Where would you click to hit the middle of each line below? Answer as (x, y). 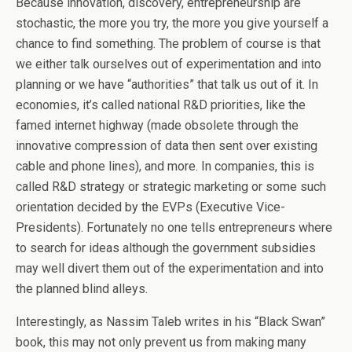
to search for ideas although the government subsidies (166, 247)
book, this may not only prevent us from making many (161, 342)
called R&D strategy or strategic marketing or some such (171, 186)
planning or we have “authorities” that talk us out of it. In (167, 84)
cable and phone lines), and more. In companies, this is (165, 166)
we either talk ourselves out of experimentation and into (169, 64)
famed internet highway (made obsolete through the (157, 125)
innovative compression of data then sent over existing (167, 145)
